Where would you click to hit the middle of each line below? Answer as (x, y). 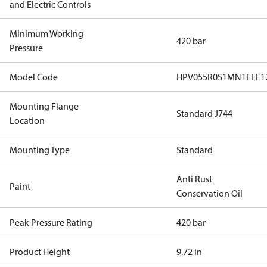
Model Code (34, 77)
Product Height (40, 252)
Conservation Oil (209, 193)
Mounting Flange (44, 106)
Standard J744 (204, 113)
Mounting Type (40, 150)
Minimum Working (46, 33)
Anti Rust (194, 179)
